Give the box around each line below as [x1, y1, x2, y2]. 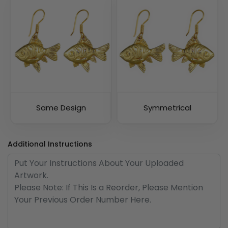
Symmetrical [143, 102, 191, 113]
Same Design [36, 102, 86, 113]
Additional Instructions [8, 139, 92, 150]
